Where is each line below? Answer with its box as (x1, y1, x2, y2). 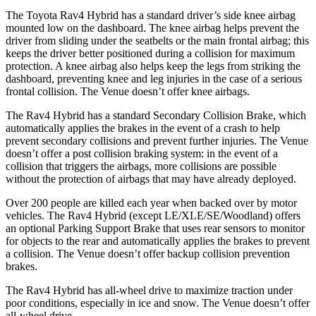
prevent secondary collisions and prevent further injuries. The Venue (6, 134, 308, 147)
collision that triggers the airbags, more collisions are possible (6, 159, 276, 172)
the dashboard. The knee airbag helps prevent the (78, 21, 299, 34)
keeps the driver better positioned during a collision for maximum (6, 47, 295, 59)
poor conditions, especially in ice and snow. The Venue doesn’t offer (6, 296, 310, 309)
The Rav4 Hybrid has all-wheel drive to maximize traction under (6, 284, 293, 296)
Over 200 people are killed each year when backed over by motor (6, 196, 297, 209)
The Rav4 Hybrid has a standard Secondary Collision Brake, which (6, 109, 306, 121)
